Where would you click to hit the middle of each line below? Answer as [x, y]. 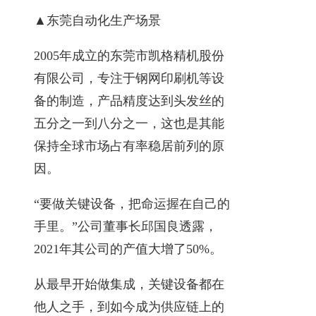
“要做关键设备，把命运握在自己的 [132, 203]
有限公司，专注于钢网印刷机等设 [129, 78]
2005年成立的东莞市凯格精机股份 [129, 55]
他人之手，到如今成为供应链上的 [129, 306]
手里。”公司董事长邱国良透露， [126, 226]
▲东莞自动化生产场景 [97, 20]
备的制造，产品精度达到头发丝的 [129, 101]
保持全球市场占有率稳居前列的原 [129, 146]
